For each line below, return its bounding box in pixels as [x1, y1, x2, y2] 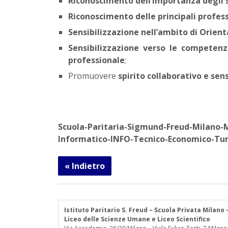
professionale [68, 54, 125, 66]
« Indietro [65, 160, 105, 172]
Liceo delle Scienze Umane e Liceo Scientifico [64, 214, 210, 223]
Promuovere [68, 70, 118, 81]
